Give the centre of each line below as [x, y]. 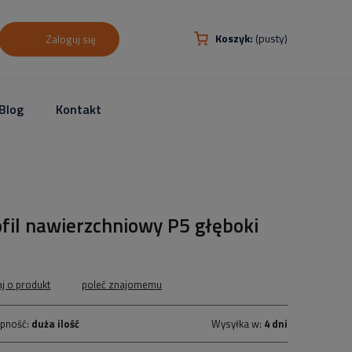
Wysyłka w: [237, 324]
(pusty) [271, 38]
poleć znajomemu [122, 284]
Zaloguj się [71, 39]
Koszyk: [234, 38]
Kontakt [79, 109]
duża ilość [56, 324]
